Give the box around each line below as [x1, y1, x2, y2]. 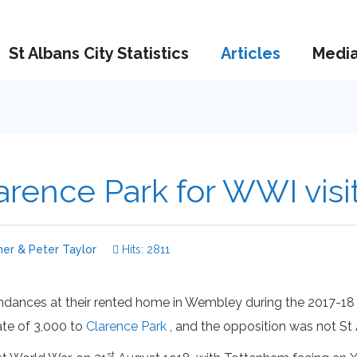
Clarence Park [86, 319, 167, 334]
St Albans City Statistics [9, 44, 189, 63]
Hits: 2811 [119, 243, 170, 256]
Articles [221, 44, 280, 63]
